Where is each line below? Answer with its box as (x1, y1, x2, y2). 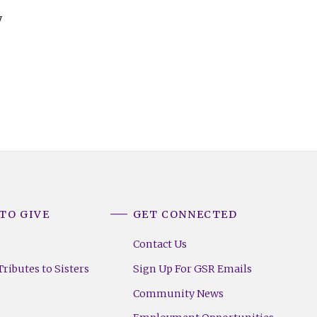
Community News (132, 287, 224, 300)
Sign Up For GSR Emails (132, 262, 252, 275)
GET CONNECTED (132, 208, 238, 221)
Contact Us (132, 238, 187, 251)
